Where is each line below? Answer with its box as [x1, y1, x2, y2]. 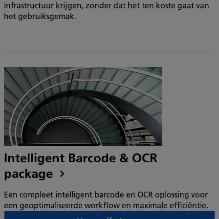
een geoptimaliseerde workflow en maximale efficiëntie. [4, 200, 208, 210]
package [4, 166, 56, 181]
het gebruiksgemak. [4, 11, 76, 21]
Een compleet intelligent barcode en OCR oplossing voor [4, 189, 208, 199]
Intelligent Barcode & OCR [4, 150, 157, 166]
